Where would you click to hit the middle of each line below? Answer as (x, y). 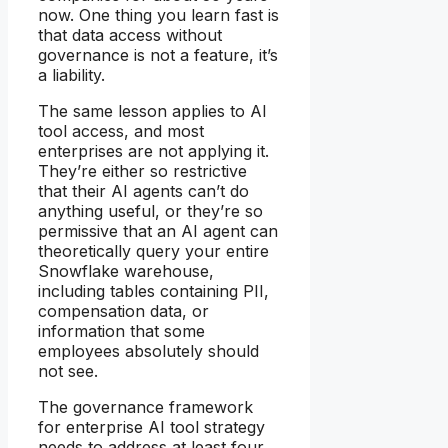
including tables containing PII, (153, 291)
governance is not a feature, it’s (158, 55)
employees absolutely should (148, 351)
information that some (121, 331)
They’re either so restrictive (142, 171)
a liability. (71, 75)
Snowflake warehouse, (126, 271)
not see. (68, 371)
